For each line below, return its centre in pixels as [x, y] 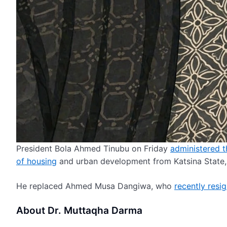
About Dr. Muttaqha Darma [79, 211]
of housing [36, 161]
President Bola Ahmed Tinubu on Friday [93, 149]
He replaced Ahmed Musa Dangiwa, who [95, 186]
